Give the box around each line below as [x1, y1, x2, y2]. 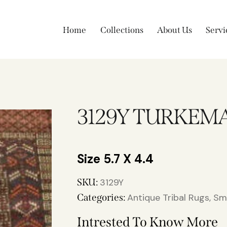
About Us [157, 25, 192, 36]
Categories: [77, 192, 127, 204]
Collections [100, 25, 143, 36]
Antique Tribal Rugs [127, 192, 209, 204]
